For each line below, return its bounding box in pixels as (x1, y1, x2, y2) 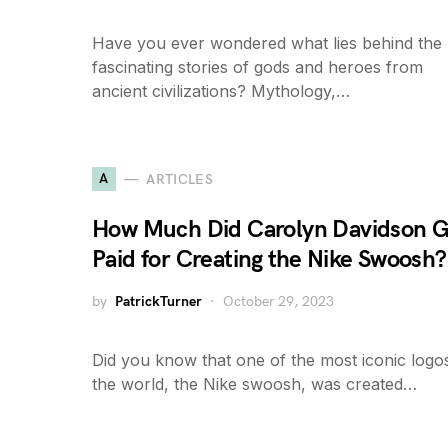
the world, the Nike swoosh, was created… (92, 374, 417, 394)
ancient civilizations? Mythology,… (92, 81, 350, 101)
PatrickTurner (115, 293, 202, 310)
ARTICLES (146, 170, 214, 188)
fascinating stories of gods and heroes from (92, 57, 423, 77)
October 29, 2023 (223, 293, 334, 310)
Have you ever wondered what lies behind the (92, 33, 442, 53)
